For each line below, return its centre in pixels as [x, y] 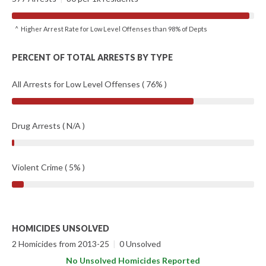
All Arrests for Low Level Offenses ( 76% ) [89, 84]
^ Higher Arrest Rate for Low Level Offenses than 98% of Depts [113, 29]
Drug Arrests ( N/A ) [48, 126]
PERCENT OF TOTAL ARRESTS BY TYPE [92, 57]
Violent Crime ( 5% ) [48, 167]
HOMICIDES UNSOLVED [61, 228]
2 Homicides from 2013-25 [61, 244]
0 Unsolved [139, 244]
